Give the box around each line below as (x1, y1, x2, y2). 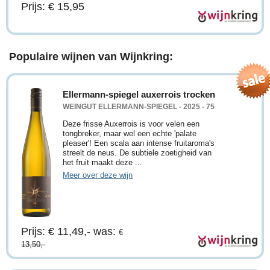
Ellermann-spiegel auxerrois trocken (63, 89, 216, 100)
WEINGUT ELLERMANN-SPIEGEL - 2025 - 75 (63, 102, 215, 111)
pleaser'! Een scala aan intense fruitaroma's (63, 139, 215, 148)
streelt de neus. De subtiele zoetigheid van (63, 148, 212, 158)
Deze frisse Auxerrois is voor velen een (63, 119, 200, 129)
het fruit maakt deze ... (63, 158, 143, 168)
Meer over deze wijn (63, 171, 133, 180)
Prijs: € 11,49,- (21, 225, 94, 238)
